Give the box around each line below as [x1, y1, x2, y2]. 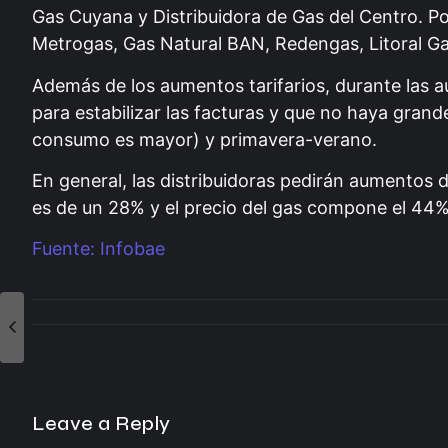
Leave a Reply [32, 410, 171, 436]
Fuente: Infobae [32, 238, 165, 260]
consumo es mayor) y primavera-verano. [32, 128, 377, 150]
